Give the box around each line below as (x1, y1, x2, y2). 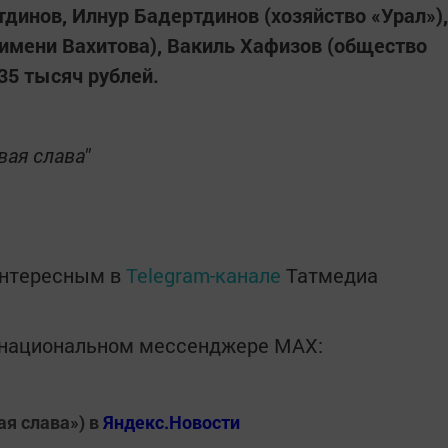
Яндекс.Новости (103, 410, 240, 434)
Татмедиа (286, 262, 378, 288)
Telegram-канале (126, 262, 281, 288)
